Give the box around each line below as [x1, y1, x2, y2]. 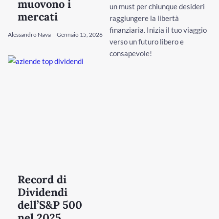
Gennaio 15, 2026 [57, 30, 103, 38]
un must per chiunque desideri [109, 1, 205, 11]
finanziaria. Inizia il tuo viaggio [109, 25, 207, 34]
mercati [18, 9, 58, 23]
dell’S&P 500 [18, 197, 82, 212]
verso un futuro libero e [109, 37, 184, 46]
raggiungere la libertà [109, 13, 179, 22]
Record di [18, 172, 66, 186]
